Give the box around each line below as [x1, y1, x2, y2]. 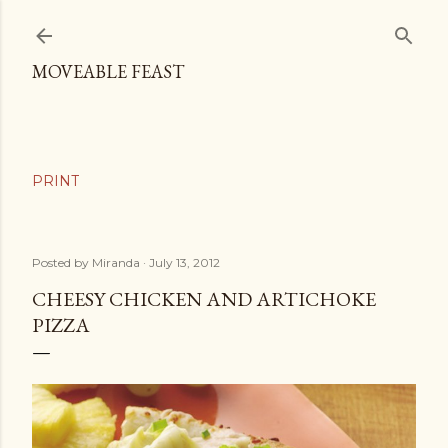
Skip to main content [142, 12, 306, 38]
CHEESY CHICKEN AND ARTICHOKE [32, 286, 376, 312]
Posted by [32, 255, 92, 270]
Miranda [92, 255, 140, 270]
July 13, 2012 [149, 255, 220, 270]
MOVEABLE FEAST [32, 60, 184, 83]
